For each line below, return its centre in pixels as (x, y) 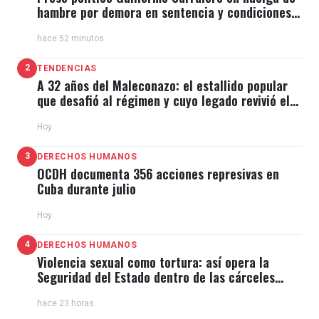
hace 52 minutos (70, 38)
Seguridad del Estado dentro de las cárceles (156, 277)
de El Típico (68, 27)
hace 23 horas (66, 303)
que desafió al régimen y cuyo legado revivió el (163, 100)
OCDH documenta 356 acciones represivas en (158, 173)
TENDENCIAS (67, 68)
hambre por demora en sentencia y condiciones (164, 12)
